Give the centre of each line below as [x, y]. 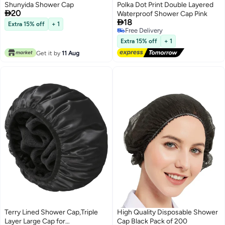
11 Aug [70, 53]
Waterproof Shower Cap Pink [162, 14]
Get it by [49, 53]
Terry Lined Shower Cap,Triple [51, 212]
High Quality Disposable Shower [167, 212]
